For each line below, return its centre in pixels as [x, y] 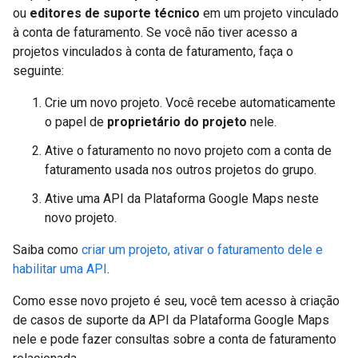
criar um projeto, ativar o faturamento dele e [202, 249]
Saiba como [47, 249]
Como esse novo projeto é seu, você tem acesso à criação [176, 300]
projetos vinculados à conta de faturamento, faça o [153, 51]
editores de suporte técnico [115, 13]
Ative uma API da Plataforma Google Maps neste [182, 198]
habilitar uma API [60, 268]
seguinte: [38, 70]
